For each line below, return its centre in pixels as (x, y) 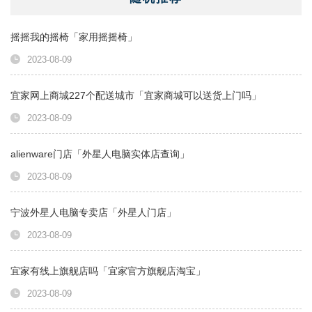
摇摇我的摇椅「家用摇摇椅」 (74, 37)
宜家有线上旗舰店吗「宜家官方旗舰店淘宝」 (108, 271)
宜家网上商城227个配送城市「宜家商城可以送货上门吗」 (136, 96)
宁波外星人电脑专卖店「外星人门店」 (93, 213)
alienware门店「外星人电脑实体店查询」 (100, 154)
